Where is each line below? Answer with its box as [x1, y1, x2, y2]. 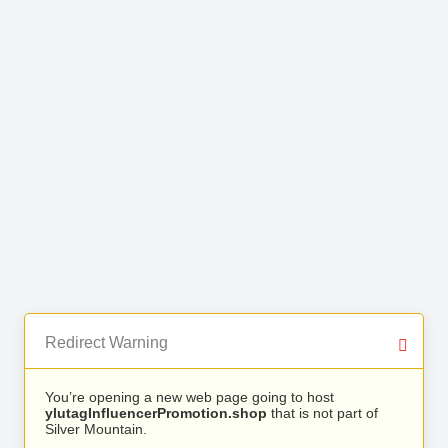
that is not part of [267, 405, 378, 421]
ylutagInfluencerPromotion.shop [45, 405, 267, 421]
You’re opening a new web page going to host [45, 389, 334, 405]
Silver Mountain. [45, 421, 147, 437]
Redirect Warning [45, 334, 168, 351]
